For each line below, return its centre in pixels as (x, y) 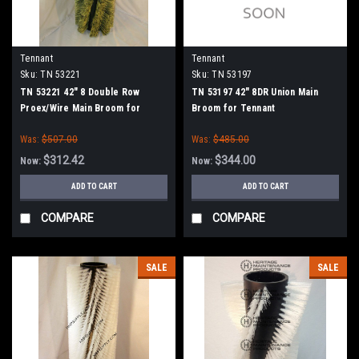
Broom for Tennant (234, 108)
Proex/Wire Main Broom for (81, 108)
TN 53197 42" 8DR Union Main (255, 92)
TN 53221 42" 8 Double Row (80, 92)
